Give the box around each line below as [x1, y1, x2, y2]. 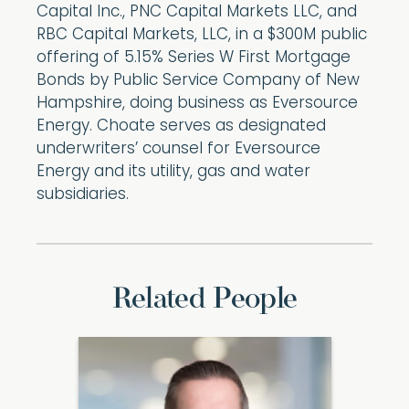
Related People [111, 285, 298, 315]
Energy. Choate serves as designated [37, 119, 326, 134]
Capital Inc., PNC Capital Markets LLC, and [37, 5, 357, 20]
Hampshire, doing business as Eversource [37, 96, 358, 111]
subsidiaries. [37, 187, 129, 203]
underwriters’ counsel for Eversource [37, 142, 320, 157]
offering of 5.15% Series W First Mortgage [37, 50, 351, 66]
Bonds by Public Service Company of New [37, 73, 360, 89]
